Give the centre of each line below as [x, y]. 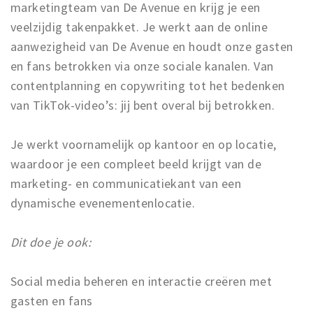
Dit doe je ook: [51, 242]
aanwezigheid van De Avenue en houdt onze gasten [152, 46]
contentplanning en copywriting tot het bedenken [148, 86]
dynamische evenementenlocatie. [103, 203]
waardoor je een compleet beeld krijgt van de [136, 164]
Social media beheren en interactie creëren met [141, 281]
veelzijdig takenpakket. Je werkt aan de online [139, 27]
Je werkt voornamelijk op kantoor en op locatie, [144, 144]
